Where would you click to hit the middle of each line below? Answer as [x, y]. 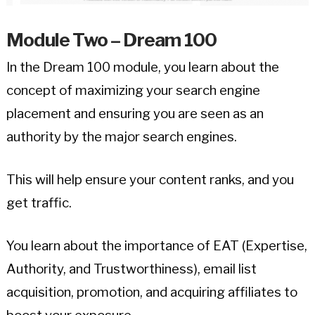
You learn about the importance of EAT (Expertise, [156, 245]
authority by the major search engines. [121, 136]
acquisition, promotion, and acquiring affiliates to [152, 292]
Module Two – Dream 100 [111, 40]
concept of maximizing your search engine [133, 90]
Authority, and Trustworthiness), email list [131, 269]
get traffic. [39, 202]
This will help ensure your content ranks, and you [150, 179]
